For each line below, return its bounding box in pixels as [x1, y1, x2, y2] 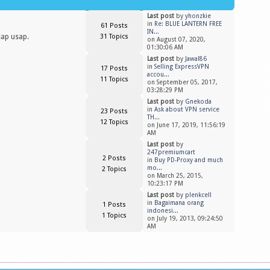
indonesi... [147, 207, 179, 214]
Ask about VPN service [154, 106, 220, 113]
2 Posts [102, 154, 126, 162]
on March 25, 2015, [147, 172, 204, 179]
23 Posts [101, 107, 128, 115]
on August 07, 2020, [147, 36, 206, 43]
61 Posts [101, 22, 128, 30]
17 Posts [101, 64, 128, 72]
